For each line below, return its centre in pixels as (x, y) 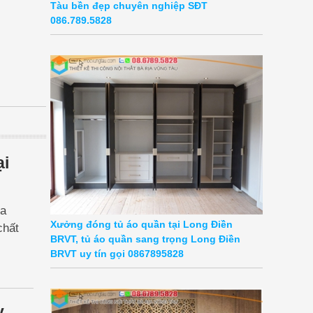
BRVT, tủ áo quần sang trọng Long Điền (145, 239)
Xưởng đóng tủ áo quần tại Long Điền (141, 225)
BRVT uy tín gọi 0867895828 (117, 254)
